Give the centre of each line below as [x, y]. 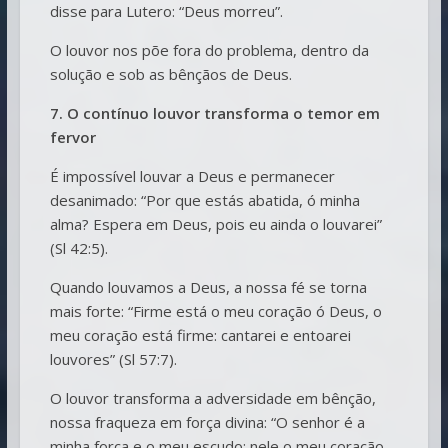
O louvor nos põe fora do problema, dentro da [209, 49]
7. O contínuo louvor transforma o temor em [214, 112]
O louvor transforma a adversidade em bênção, [212, 397]
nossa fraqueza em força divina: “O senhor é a [207, 421]
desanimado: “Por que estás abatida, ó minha [204, 199]
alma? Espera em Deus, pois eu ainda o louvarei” [215, 223]
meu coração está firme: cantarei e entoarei [200, 334]
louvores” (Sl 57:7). [113, 358]
